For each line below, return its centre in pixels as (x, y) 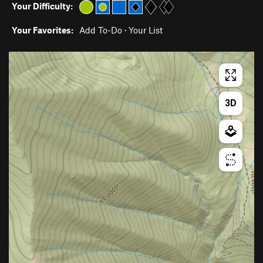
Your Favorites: (43, 30)
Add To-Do (101, 30)
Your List (146, 30)
